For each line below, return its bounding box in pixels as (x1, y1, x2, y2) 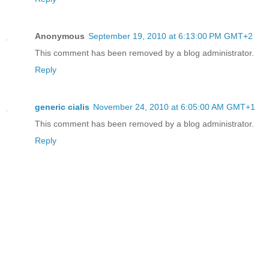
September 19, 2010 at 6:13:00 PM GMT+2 (88, 31, 253, 41)
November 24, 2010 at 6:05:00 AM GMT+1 (93, 101, 255, 112)
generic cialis (35, 101, 89, 112)
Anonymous (35, 31, 85, 41)
